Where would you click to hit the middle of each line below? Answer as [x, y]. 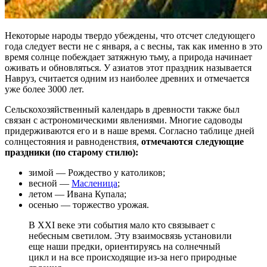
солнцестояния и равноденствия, [73, 142]
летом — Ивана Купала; [77, 194]
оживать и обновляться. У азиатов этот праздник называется [128, 68]
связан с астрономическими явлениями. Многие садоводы [124, 120]
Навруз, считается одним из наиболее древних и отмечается [127, 79]
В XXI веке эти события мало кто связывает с [122, 225]
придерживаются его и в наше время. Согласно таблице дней [130, 131]
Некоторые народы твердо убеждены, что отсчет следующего [130, 36]
